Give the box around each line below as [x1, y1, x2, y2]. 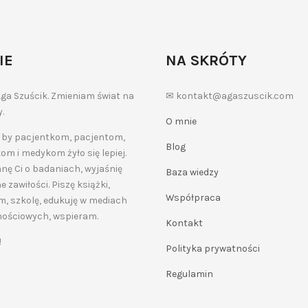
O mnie [166, 115, 197, 127]
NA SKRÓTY [166, 52, 247, 69]
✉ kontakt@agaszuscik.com [166, 90, 294, 102]
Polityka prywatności [166, 243, 261, 254]
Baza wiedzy [166, 166, 219, 178]
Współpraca [166, 192, 221, 203]
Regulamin [166, 268, 214, 280]
